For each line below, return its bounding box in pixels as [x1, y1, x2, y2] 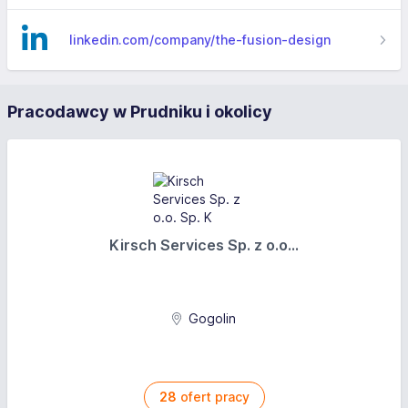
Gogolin [185, 311, 237, 326]
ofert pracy [176, 389, 250, 404]
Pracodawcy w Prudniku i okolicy [7, 102, 272, 121]
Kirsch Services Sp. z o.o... [109, 236, 299, 254]
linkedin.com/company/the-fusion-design [69, 32, 331, 47]
